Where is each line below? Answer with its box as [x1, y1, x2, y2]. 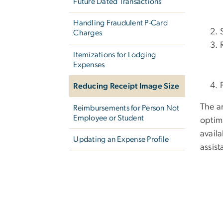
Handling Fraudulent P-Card [73, 19, 168, 27]
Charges [73, 29, 103, 37]
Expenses [73, 60, 105, 69]
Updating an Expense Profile [73, 135, 169, 143]
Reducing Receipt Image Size [73, 82, 180, 91]
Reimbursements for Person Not [73, 104, 180, 112]
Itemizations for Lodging [73, 50, 156, 59]
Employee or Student [73, 113, 144, 122]
